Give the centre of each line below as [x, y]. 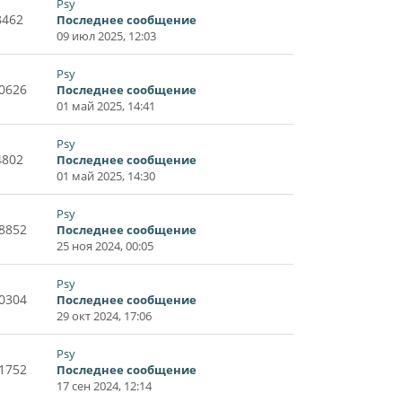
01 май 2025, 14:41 [106, 105]
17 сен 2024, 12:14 [104, 385]
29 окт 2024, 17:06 [104, 315]
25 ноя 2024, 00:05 [105, 245]
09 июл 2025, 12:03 [106, 35]
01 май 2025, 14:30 [106, 175]
